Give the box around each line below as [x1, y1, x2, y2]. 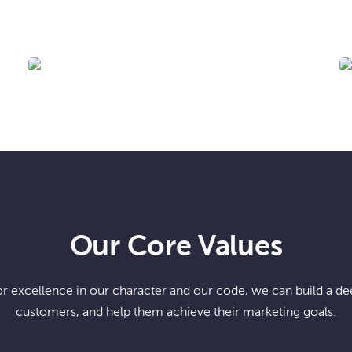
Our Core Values [69, 233, 283, 262]
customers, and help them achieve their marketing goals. [16, 306, 336, 319]
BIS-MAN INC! [254, 50, 309, 59]
